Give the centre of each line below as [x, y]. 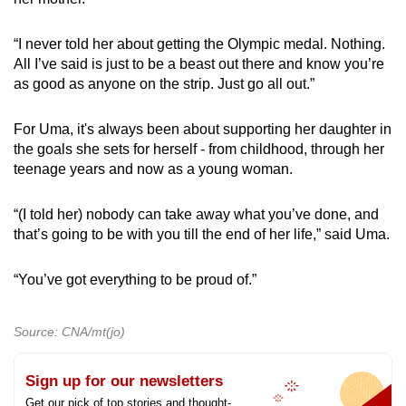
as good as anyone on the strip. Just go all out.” [164, 84]
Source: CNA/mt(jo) [69, 332]
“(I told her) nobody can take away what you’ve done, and [196, 215]
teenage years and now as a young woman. [153, 169]
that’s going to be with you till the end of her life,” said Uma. [202, 235]
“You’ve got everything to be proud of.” [135, 280]
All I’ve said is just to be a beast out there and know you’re [199, 64]
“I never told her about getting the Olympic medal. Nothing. [199, 44]
